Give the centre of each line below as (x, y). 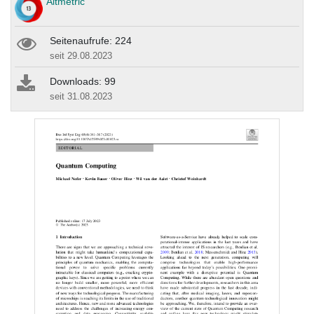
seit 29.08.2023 (81, 56)
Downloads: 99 (83, 82)
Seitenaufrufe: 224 (91, 41)
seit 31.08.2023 (81, 97)
